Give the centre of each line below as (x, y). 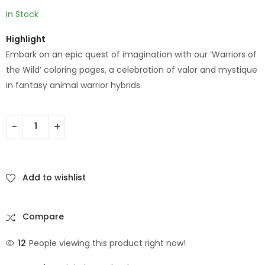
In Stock (22, 14)
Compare (43, 216)
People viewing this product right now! (108, 243)
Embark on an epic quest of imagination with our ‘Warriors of (131, 54)
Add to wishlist (54, 177)
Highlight (26, 39)
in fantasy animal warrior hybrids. (74, 85)
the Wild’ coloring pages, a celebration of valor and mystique (132, 70)
